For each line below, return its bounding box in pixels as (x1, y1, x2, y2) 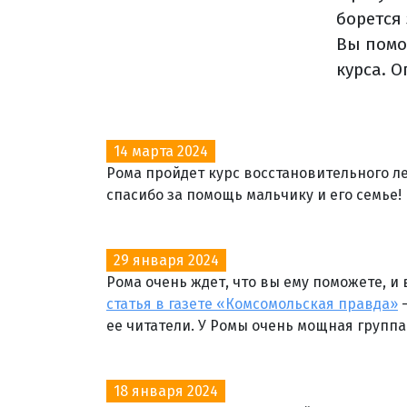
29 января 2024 (114, 252, 219, 269)
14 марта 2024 (114, 143, 208, 160)
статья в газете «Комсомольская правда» (106, 295, 398, 313)
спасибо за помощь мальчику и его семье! (106, 186, 402, 203)
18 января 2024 (114, 382, 218, 400)
